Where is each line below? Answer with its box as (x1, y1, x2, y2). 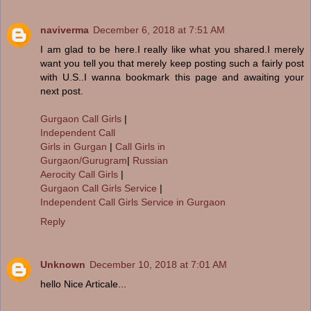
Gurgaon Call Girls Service (40, 182, 160, 194)
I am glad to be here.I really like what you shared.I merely (40, 43, 304, 55)
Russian (133, 154, 168, 166)
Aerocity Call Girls (40, 168, 121, 180)
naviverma (40, 24, 89, 35)
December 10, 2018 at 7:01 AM (90, 258, 227, 270)
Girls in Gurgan (40, 140, 107, 152)
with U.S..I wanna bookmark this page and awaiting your (40, 71, 304, 83)
